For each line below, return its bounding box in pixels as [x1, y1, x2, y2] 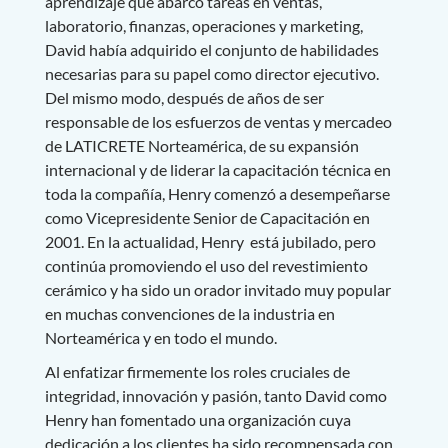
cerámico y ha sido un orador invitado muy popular [44, 279, 391, 299]
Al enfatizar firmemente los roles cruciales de [44, 361, 350, 381]
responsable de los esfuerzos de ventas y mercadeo [44, 111, 392, 131]
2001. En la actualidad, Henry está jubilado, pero [44, 231, 376, 251]
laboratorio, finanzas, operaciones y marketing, [44, 15, 363, 35]
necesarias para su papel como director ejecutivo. [44, 63, 379, 83]
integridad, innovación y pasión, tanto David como [44, 385, 387, 405]
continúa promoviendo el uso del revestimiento [44, 255, 368, 275]
